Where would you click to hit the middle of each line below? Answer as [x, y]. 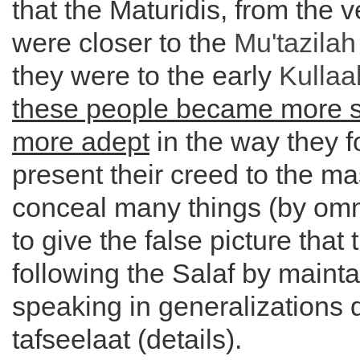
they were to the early [145, 76]
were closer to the [123, 43]
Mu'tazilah [295, 43]
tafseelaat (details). [127, 339]
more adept [81, 141]
